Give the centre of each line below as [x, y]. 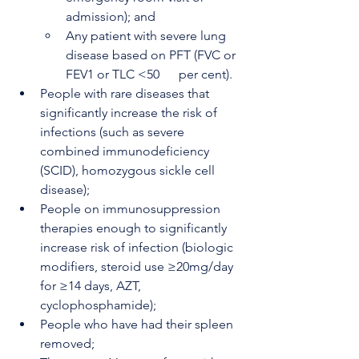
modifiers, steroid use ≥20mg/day [138, 266]
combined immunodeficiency [126, 151]
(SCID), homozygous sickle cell [129, 170]
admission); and [111, 16]
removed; [67, 343]
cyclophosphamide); [98, 305]
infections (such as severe [114, 132]
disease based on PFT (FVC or [152, 55]
